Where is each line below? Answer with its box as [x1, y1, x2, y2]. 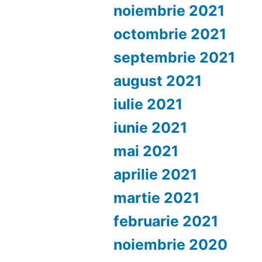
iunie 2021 [113, 119, 188, 136]
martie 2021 [113, 189, 200, 206]
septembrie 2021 [113, 49, 236, 66]
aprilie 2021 [113, 166, 198, 183]
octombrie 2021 [113, 25, 227, 43]
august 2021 [113, 72, 202, 89]
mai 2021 [113, 142, 179, 160]
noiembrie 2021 [113, 2, 225, 19]
